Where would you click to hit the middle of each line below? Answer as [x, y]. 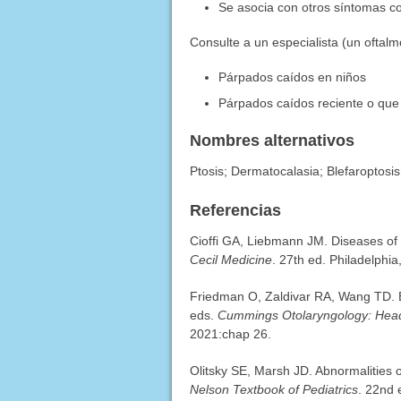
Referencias [235, 211]
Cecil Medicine [230, 260]
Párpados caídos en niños [293, 77]
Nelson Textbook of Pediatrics [273, 390]
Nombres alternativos [272, 141]
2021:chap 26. [230, 334]
